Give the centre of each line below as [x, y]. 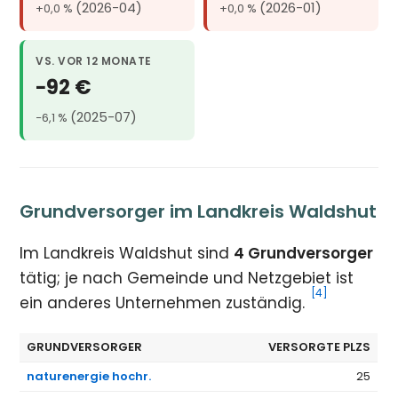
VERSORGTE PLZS [320, 347]
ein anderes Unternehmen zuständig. [165, 303]
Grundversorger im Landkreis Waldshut [199, 212]
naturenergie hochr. [89, 377]
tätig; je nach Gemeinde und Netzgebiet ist [187, 279]
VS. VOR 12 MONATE [94, 61]
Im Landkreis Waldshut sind [127, 254]
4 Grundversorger [304, 254]
